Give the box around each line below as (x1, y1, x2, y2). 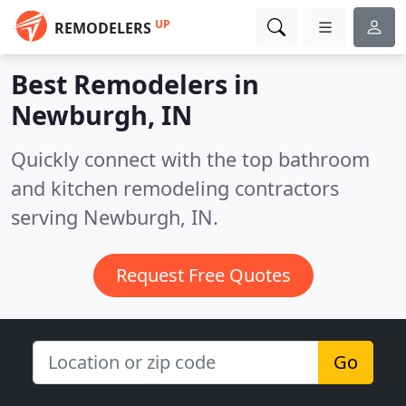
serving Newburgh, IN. (11, 204, 218, 230)
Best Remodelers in (11, 66, 259, 101)
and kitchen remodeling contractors (11, 175, 339, 201)
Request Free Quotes (115, 263, 291, 287)
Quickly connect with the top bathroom (11, 146, 370, 172)
